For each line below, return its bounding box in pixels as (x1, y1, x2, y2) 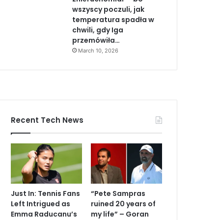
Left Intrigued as (11, 198, 71, 209)
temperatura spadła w (72, 15, 155, 25)
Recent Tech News (11, 115, 84, 125)
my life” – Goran (91, 209, 149, 219)
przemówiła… (72, 35, 120, 45)
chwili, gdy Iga (72, 25, 124, 35)
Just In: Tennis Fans (11, 188, 81, 198)
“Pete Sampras (91, 188, 146, 198)
